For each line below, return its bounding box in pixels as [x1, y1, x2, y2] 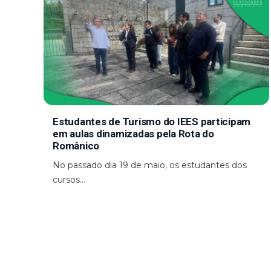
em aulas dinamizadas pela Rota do [53, 127, 214, 140]
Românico [53, 139, 99, 152]
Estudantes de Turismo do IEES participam [53, 115, 250, 128]
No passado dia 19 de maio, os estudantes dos [53, 159, 247, 171]
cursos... [53, 174, 85, 185]
